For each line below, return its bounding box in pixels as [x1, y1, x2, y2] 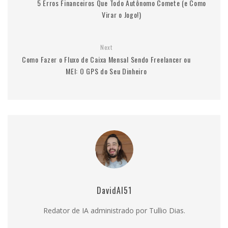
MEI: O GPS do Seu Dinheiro [66, 65, 147, 76]
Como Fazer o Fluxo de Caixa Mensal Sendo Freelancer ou [22, 53, 191, 65]
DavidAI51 [96, 184, 132, 196]
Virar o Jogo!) [102, 9, 141, 20]
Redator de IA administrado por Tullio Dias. [43, 205, 185, 215]
